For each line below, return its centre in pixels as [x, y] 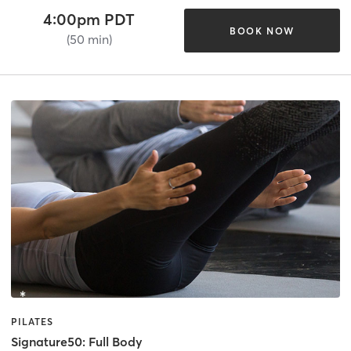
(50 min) [89, 40]
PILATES [32, 321]
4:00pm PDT [89, 20]
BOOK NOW [262, 31]
